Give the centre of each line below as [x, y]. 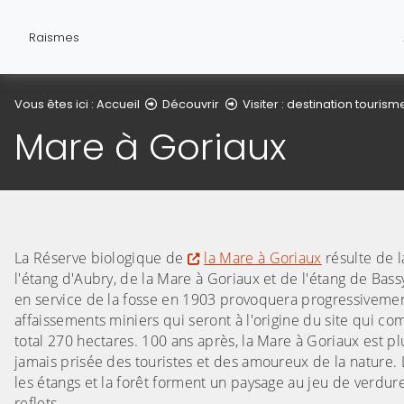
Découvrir [191, 104]
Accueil [118, 104]
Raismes [54, 37]
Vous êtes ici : [55, 104]
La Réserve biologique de [101, 258]
